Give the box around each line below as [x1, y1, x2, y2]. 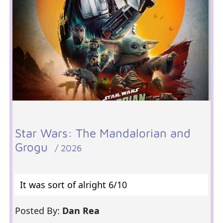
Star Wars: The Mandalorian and [14, 126, 191, 140]
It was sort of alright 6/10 [19, 179, 127, 191]
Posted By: [14, 205, 62, 217]
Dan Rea [62, 205, 102, 217]
